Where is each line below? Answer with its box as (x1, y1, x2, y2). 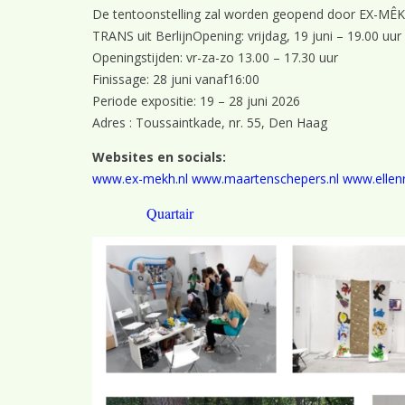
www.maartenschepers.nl (192, 170, 339, 187)
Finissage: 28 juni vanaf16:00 (92, 71, 259, 88)
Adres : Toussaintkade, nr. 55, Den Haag (92, 114, 327, 131)
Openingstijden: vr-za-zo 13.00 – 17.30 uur (92, 49, 338, 66)
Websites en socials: (92, 148, 226, 165)
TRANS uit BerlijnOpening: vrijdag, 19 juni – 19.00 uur (92, 27, 401, 44)
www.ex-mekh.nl (92, 170, 188, 187)
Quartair (146, 203, 193, 222)
